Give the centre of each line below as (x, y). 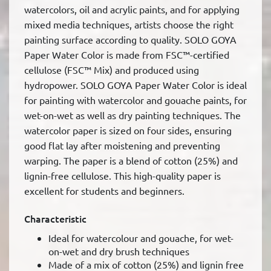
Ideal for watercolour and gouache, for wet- (141, 238)
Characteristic (55, 219)
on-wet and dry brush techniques (119, 251)
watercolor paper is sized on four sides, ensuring (128, 130)
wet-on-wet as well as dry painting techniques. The (132, 115)
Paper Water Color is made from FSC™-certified (127, 55)
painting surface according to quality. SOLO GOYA (130, 40)
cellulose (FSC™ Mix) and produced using (112, 70)
